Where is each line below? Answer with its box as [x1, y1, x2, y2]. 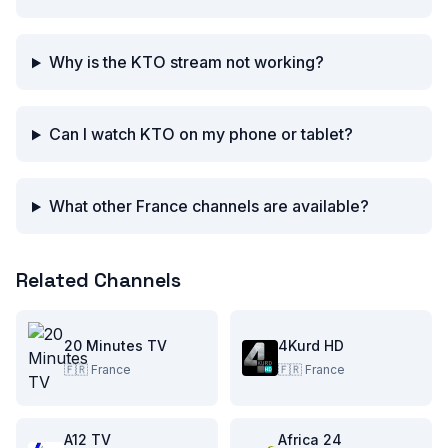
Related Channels [16, 267, 181, 294]
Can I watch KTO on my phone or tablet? [48, 124, 353, 145]
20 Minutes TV [64, 337, 167, 355]
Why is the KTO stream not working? [48, 52, 324, 73]
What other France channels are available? [48, 196, 369, 217]
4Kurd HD [278, 337, 344, 355]
